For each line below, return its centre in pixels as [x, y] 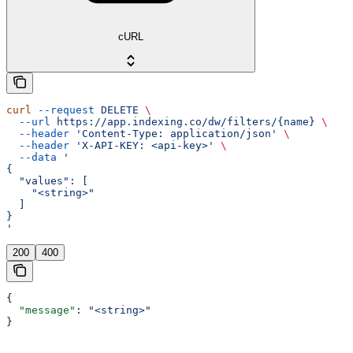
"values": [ [47, 180]
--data [32, 157]
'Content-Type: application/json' [173, 133]
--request [63, 110]
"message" [41, 310]
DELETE [117, 110]
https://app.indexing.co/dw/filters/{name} [183, 121]
